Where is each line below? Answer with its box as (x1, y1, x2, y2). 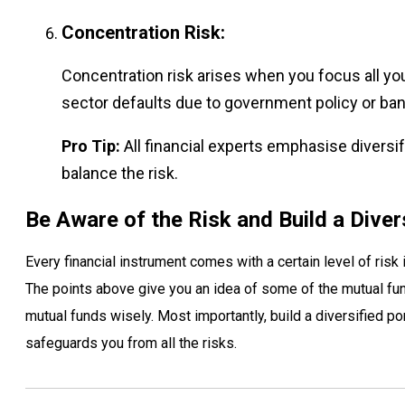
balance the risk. (61, 163, 178, 183)
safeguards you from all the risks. (25, 334, 237, 352)
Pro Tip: (61, 136, 120, 155)
